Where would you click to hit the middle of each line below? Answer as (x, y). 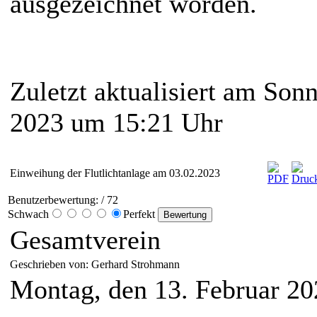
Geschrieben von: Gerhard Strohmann (96, 265)
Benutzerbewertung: (53, 200)
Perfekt (140, 214)
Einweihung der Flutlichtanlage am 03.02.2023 (115, 173)
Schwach (28, 214)
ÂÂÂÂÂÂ (71, 46)
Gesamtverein (85, 240)
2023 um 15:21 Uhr (116, 123)
